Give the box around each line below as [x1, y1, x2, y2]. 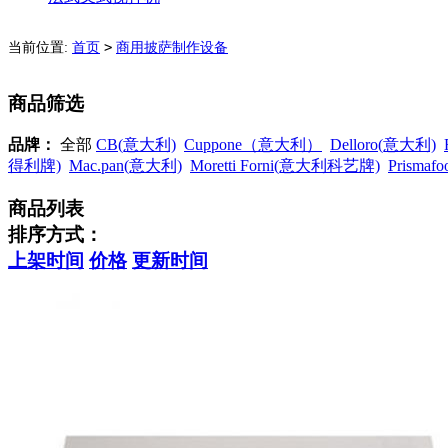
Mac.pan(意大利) [69, 157, 182, 175]
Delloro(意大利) [330, 136, 436, 154]
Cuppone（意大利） [184, 136, 322, 154]
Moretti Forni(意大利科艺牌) [190, 157, 380, 175]
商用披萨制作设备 [116, 40, 228, 55]
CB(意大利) [96, 136, 176, 154]
